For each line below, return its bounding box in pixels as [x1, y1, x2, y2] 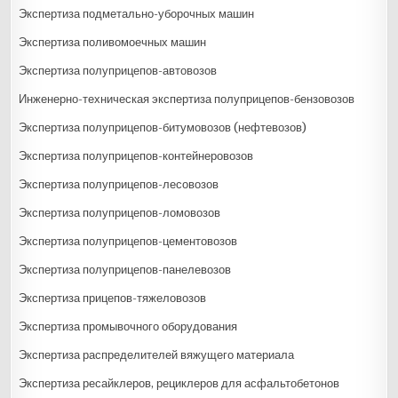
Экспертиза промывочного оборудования [19, 319, 238, 333]
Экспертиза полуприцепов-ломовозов [19, 205, 221, 219]
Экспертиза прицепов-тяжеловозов [19, 291, 207, 305]
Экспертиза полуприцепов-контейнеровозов [19, 148, 254, 163]
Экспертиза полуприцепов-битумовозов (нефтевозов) [19, 120, 307, 134]
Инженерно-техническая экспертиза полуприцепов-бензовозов [19, 92, 355, 106]
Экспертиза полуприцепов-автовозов [19, 63, 218, 77]
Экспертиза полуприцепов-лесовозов [19, 177, 219, 191]
